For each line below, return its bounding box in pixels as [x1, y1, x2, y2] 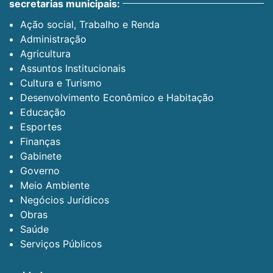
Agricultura [20, 47, 71, 60]
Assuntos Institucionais [20, 62, 126, 74]
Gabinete [20, 149, 62, 162]
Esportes [20, 120, 62, 133]
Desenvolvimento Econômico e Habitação [20, 91, 214, 104]
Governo [20, 164, 60, 177]
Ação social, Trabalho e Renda [20, 18, 160, 30]
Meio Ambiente [20, 179, 90, 191]
